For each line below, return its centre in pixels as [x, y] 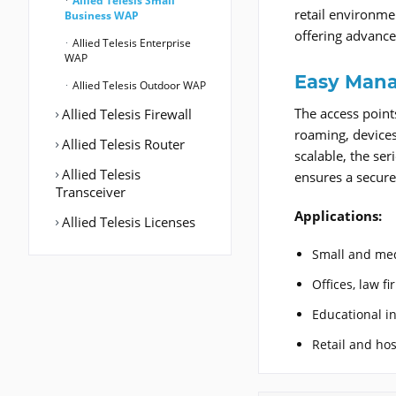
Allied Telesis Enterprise [130, 43]
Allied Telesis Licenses [127, 222]
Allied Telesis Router [122, 145]
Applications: [338, 216]
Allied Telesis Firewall [125, 114]
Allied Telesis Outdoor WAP [138, 86]
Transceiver [91, 192]
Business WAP [102, 16]
